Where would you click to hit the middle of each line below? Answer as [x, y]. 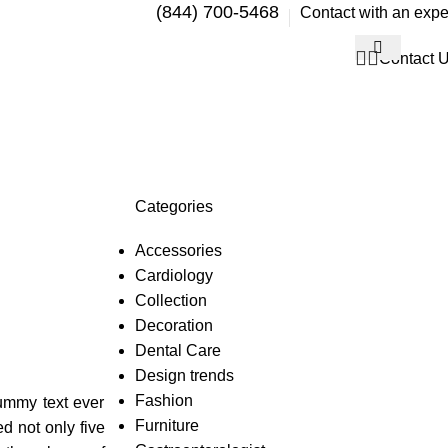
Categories [173, 206]
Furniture [166, 425]
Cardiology [173, 275]
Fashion [163, 400]
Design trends [184, 375]
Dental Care [177, 350]
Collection [170, 300]
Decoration [173, 325]
